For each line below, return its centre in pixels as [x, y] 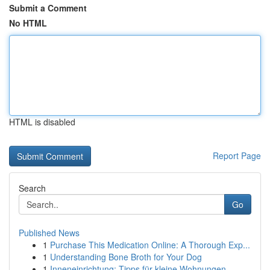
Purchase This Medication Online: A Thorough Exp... [150, 245]
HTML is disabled [42, 122]
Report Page [237, 155]
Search [32, 188]
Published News [49, 233]
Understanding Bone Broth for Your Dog [126, 257]
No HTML [28, 23]
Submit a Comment [48, 8]
